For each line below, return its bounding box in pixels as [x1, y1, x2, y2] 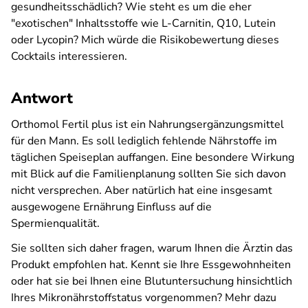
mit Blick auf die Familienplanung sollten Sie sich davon [11, 166, 286, 181]
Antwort [11, 88, 73, 109]
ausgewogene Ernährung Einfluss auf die [11, 199, 212, 214]
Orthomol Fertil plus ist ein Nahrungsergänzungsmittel [11, 117, 284, 132]
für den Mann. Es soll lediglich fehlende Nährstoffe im [11, 133, 277, 148]
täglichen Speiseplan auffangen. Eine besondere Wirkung [11, 150, 294, 165]
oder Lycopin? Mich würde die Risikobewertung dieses [11, 32, 279, 47]
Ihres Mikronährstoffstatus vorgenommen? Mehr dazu [11, 290, 276, 305]
